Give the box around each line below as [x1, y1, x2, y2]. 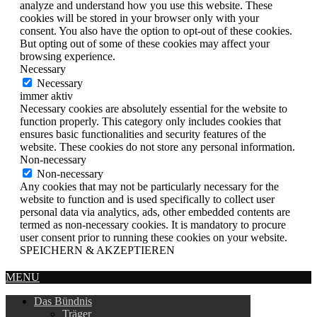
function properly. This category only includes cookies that [20, 115, 281, 127]
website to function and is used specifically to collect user [20, 192, 275, 205]
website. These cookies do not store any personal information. [20, 140, 295, 153]
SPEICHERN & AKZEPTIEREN [20, 243, 175, 256]
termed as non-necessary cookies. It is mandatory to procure [20, 218, 286, 231]
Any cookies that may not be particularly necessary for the [20, 180, 279, 192]
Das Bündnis [34, 294, 92, 307]
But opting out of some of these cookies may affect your [20, 37, 270, 50]
